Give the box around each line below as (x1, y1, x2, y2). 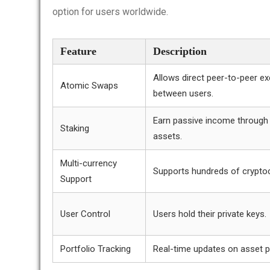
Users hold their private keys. (153, 209, 266, 219)
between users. (153, 88, 213, 99)
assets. (153, 131, 182, 142)
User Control (60, 209, 110, 219)
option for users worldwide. (52, 6, 168, 17)
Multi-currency (60, 158, 117, 169)
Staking (60, 123, 89, 134)
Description (153, 45, 207, 57)
